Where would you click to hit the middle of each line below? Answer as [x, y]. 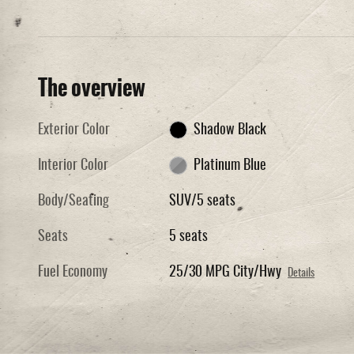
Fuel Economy [73, 272]
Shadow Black [230, 130]
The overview [92, 87]
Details [301, 273]
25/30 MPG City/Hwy [226, 272]
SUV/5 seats [203, 201]
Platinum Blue [230, 166]
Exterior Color [74, 130]
